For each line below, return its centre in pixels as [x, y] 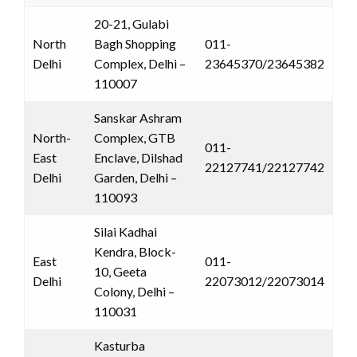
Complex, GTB [135, 137]
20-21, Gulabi [131, 23]
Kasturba [120, 345]
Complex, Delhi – [140, 63]
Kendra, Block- [135, 251]
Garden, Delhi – [135, 177]
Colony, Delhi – [134, 291]
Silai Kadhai [126, 231]
